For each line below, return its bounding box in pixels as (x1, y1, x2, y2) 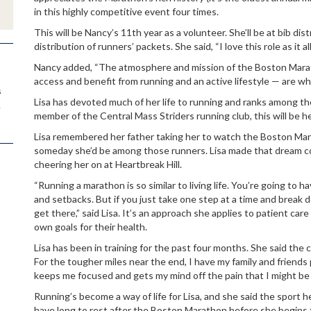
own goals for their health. (34, 221, 147, 233)
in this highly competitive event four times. (34, 6, 219, 17)
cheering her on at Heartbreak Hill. (34, 158, 182, 170)
